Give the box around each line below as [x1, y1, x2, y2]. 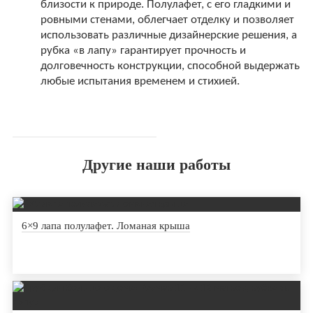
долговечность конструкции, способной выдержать [40, 60, 300, 73]
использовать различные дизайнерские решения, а [40, 29, 297, 42]
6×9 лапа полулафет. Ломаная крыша [21, 220, 190, 232]
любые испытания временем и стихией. [40, 75, 240, 88]
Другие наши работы [82, 156, 231, 174]
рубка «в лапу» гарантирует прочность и [40, 45, 246, 57]
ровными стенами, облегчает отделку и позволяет [40, 14, 294, 27]
